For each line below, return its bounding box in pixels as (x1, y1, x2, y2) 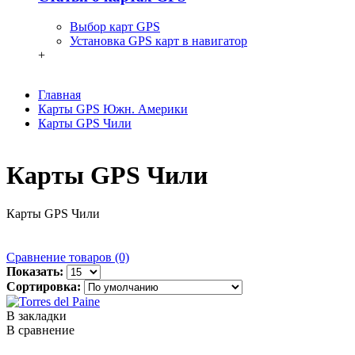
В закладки (6, 309, 67, 323)
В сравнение (6, 323, 74, 338)
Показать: (6, 265, 63, 279)
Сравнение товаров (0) (6, 250, 129, 265)
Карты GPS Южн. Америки (38, 102, 188, 116)
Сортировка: (6, 280, 81, 294)
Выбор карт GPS (70, 20, 160, 34)
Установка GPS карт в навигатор (70, 34, 247, 48)
